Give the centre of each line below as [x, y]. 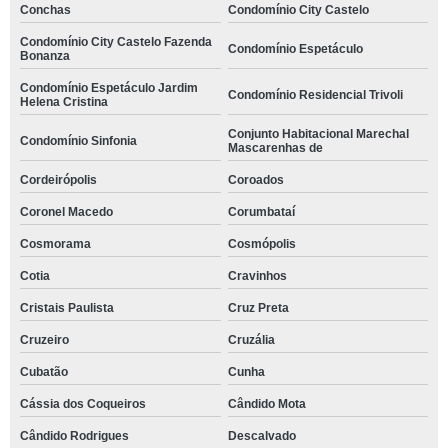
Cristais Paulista [67, 307]
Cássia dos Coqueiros [83, 403]
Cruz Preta [258, 307]
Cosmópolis [261, 243]
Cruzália [251, 339]
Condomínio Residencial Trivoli [315, 94]
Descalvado [261, 435]
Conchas [45, 9]
